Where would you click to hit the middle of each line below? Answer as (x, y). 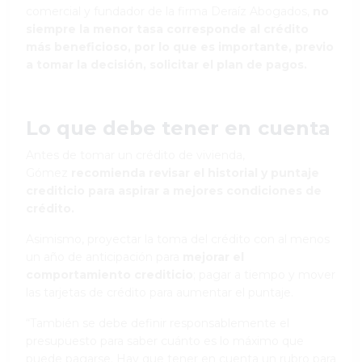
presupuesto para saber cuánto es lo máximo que (165, 341)
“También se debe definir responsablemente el (158, 323)
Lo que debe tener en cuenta (178, 128)
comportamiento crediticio (109, 274)
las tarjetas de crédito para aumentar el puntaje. (160, 292)
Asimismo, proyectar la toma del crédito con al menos (178, 239)
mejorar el (213, 257)
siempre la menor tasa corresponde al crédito (167, 29)
